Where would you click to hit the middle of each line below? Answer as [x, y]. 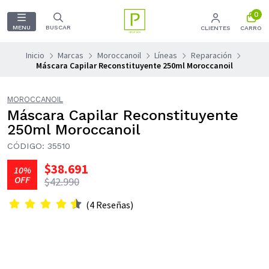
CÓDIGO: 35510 [39, 146]
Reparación [211, 56]
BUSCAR [58, 27]
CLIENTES [216, 28]
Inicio [35, 56]
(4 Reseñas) [114, 205]
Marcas [71, 56]
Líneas [166, 56]
